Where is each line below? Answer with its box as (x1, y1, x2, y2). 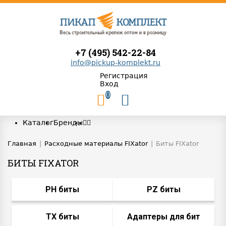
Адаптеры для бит (127, 211, 200, 221)
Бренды (53, 118, 83, 127)
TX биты (45, 211, 79, 221)
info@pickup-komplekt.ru (71, 58, 160, 67)
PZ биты (146, 185, 181, 195)
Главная (8, 139, 36, 147)
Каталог (23, 118, 53, 127)
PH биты (45, 185, 80, 195)
